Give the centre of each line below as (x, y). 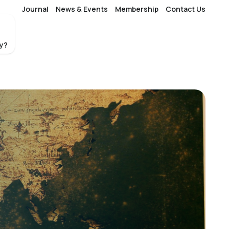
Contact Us (186, 9)
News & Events (82, 9)
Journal (35, 9)
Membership (137, 9)
